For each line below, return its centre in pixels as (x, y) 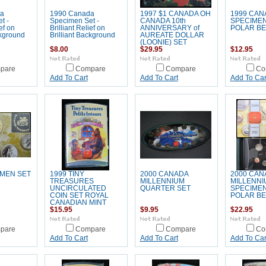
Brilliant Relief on (77, 28)
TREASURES (72, 181)
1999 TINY (67, 174)
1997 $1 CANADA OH (175, 14)
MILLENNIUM (162, 181)
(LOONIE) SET (163, 42)
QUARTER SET (165, 188)
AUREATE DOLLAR (172, 35)
